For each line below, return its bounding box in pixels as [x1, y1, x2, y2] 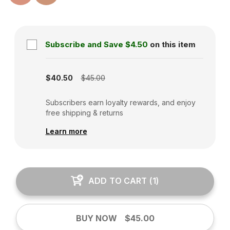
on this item [149, 40, 196, 49]
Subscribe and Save [45, 40, 123, 49]
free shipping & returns [45, 108, 123, 117]
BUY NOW [75, 213, 117, 223]
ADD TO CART [88, 175, 147, 186]
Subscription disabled [26, 54, 109, 65]
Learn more [45, 127, 87, 136]
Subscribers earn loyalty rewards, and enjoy [45, 98, 196, 107]
